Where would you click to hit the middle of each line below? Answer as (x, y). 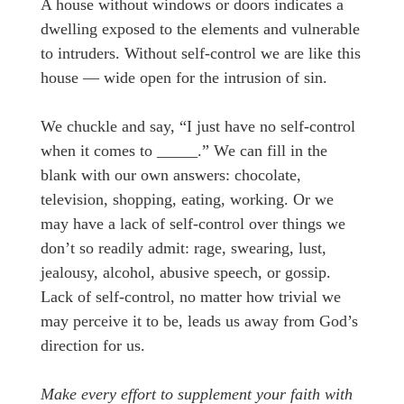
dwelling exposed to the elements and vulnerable (200, 29)
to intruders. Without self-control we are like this (201, 54)
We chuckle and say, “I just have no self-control (198, 127)
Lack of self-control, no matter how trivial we (191, 297)
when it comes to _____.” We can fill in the (184, 151)
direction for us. (93, 346)
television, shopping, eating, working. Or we (187, 200)
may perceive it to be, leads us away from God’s (199, 321)
